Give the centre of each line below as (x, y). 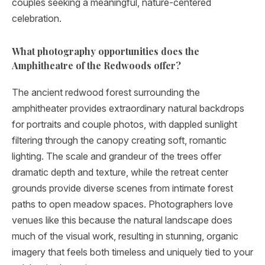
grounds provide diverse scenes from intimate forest (122, 188)
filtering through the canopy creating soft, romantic (119, 140)
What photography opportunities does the (106, 51)
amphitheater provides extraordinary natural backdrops (128, 108)
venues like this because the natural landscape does (122, 220)
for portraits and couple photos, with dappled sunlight (125, 124)
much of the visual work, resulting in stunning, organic (125, 236)
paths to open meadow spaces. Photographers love (122, 204)
